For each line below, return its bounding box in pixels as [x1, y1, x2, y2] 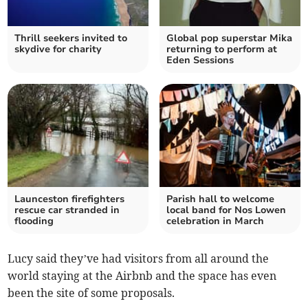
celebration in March [166, 214, 264, 228]
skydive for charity [14, 43, 102, 56]
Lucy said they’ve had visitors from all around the [8, 252, 269, 266]
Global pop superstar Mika [166, 32, 292, 45]
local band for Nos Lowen [166, 203, 286, 217]
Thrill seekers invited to [14, 32, 128, 45]
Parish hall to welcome [166, 192, 274, 206]
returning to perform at [166, 43, 277, 56]
